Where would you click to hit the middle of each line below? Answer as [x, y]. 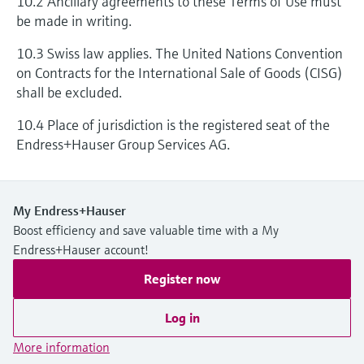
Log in [182, 318]
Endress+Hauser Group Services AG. [123, 144]
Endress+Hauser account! [81, 249]
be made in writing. [74, 21]
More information [61, 347]
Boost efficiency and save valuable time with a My [146, 230]
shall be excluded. [69, 92]
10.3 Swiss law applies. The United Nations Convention [180, 53]
